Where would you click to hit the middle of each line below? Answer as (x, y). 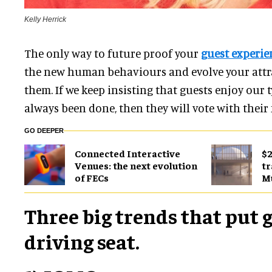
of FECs (92, 177)
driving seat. (82, 241)
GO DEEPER (44, 131)
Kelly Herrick (45, 20)
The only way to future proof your (113, 53)
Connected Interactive (127, 153)
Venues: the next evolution (136, 165)
